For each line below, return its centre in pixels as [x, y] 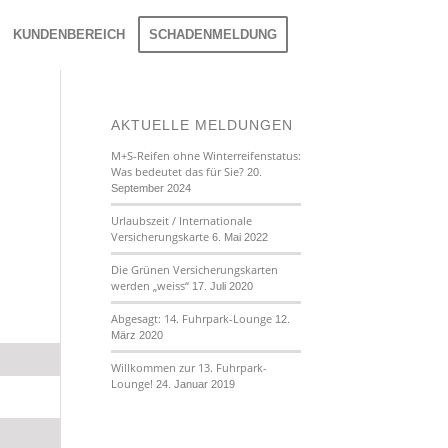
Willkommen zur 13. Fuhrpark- [188, 367]
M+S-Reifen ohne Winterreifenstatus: [205, 155]
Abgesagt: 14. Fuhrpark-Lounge [191, 318]
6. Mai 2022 [239, 237]
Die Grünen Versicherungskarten [194, 269]
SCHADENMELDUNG [213, 34]
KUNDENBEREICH [69, 34]
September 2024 [150, 188]
